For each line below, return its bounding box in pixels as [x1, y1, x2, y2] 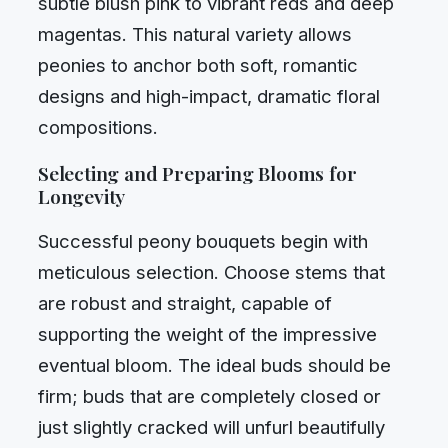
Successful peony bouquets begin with [38, 230, 368, 253]
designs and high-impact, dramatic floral [38, 85, 380, 108]
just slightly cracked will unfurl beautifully [38, 416, 385, 439]
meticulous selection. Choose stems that [38, 261, 385, 284]
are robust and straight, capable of [38, 292, 332, 315]
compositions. [38, 116, 158, 139]
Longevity [38, 182, 126, 209]
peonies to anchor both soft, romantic [38, 54, 358, 77]
